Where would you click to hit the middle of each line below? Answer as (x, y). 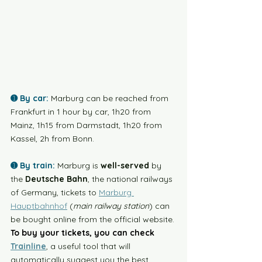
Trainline (28, 246)
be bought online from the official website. (94, 219)
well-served (125, 166)
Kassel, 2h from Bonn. (55, 139)
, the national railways (131, 179)
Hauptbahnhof (39, 206)
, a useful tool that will (89, 246)
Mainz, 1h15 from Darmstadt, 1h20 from (87, 125)
